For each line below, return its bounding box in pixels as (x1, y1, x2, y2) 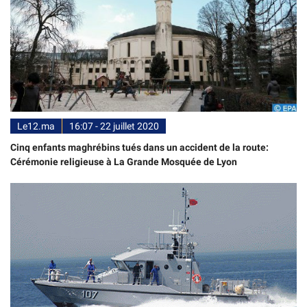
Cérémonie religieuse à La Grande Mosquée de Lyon (10, 156, 237, 168)
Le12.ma (17, 121, 55, 132)
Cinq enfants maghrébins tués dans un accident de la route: (10, 142, 269, 153)
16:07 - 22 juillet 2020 (69, 121, 159, 132)
